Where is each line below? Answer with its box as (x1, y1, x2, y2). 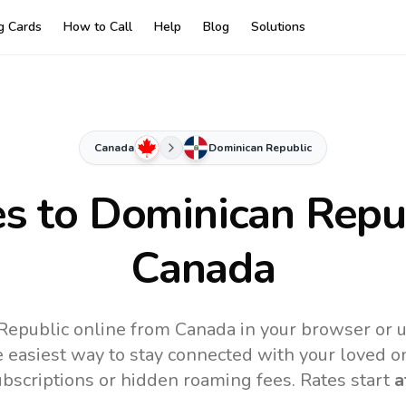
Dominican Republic (208, 140, 312, 155)
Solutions (250, 18, 305, 35)
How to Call (63, 18, 132, 35)
